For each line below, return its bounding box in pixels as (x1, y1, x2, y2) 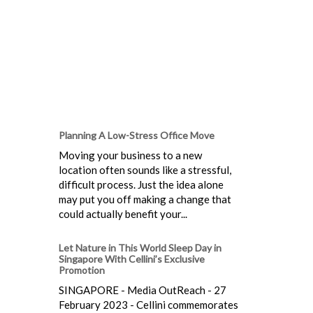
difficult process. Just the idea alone (59, 177, 224, 191)
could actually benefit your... (59, 207, 187, 220)
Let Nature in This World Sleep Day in (59, 241, 221, 254)
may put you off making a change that (59, 192, 231, 205)
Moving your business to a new (59, 148, 202, 161)
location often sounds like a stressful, (59, 163, 231, 176)
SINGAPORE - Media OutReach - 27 (59, 283, 226, 296)
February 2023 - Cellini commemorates (59, 298, 238, 311)
